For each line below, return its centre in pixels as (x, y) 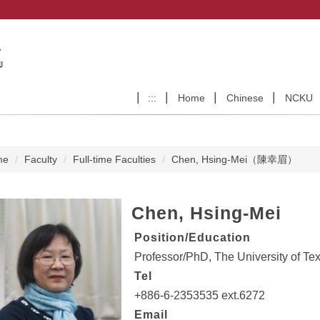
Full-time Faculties (114, 160)
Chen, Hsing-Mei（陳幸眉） (234, 160)
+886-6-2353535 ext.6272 (199, 296)
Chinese (245, 98)
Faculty (40, 160)
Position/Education (192, 238)
